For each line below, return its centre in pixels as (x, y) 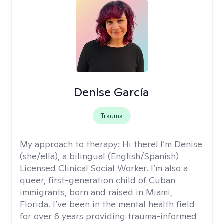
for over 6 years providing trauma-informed (108, 216)
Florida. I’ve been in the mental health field (107, 204)
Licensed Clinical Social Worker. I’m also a (104, 168)
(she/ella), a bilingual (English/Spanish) (99, 156)
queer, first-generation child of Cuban (98, 180)
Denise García (112, 92)
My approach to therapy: (71, 144)
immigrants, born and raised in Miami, (96, 192)
